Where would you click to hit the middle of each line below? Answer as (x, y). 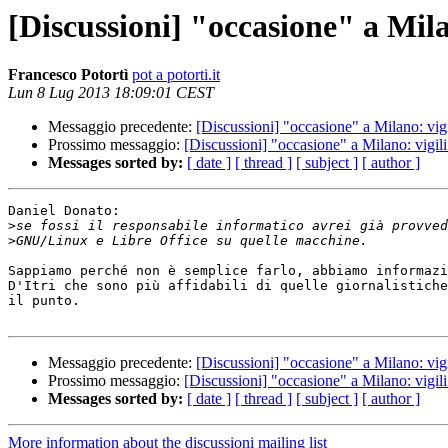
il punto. (44, 301)
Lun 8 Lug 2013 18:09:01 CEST (111, 93)
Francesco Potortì (68, 75)
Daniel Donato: (64, 211)
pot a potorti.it (176, 75)
